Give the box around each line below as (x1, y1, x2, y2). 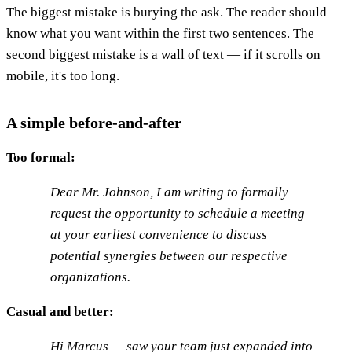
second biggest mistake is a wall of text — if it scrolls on (6, 47, 321, 63)
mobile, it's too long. (6, 68, 119, 84)
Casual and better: (6, 304, 114, 320)
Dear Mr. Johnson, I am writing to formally (50, 185, 288, 200)
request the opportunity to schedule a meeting (50, 206, 305, 222)
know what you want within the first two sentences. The (6, 26, 314, 42)
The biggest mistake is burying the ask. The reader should (6, 5, 327, 20)
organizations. (50, 269, 130, 285)
